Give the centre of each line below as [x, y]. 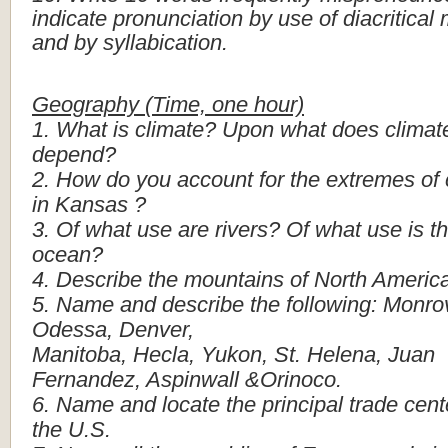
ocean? [67, 254]
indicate [69, 18]
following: [331, 304]
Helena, [344, 354]
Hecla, [164, 354]
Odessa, [72, 329]
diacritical [388, 18]
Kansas [91, 204]
